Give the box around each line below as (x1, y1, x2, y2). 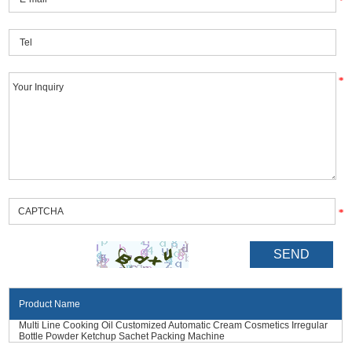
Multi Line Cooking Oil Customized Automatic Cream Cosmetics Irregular (19, 319, 328, 331)
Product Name (19, 298, 81, 310)
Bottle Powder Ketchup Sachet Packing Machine (19, 330, 225, 342)
